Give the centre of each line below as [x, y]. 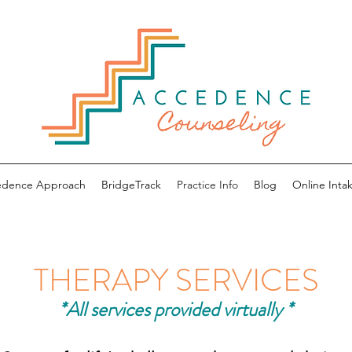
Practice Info [207, 185]
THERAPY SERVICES [176, 280]
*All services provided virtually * [176, 310]
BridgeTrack [131, 185]
